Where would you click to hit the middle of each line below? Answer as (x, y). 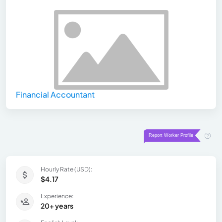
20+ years (57, 206)
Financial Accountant (55, 95)
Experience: (57, 196)
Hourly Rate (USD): (66, 169)
